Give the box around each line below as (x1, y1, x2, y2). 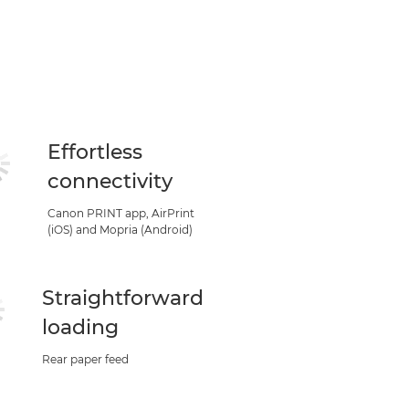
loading (41, 315, 119, 340)
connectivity (47, 169, 173, 194)
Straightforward (41, 286, 204, 310)
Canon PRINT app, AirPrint (47, 206, 194, 220)
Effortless (47, 140, 142, 164)
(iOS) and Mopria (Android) (47, 223, 193, 236)
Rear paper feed (41, 352, 129, 366)
